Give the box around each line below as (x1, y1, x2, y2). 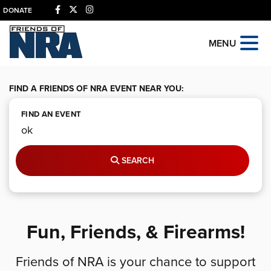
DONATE (3, 6, 32, 15)
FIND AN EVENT (21, 109, 82, 119)
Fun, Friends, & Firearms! (26, 221, 245, 244)
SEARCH (119, 155, 154, 166)
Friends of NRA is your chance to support (16, 254, 255, 270)
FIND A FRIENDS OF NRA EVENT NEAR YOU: (9, 83, 184, 94)
